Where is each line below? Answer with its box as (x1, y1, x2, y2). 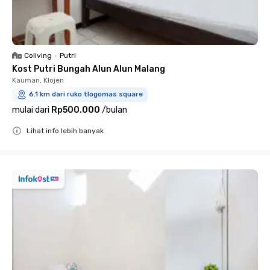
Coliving (24, 51, 52, 60)
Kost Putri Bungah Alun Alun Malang (12, 63, 165, 74)
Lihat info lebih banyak (27, 126, 104, 135)
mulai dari (12, 104, 49, 115)
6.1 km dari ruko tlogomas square (29, 90, 143, 98)
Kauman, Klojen (12, 75, 64, 84)
